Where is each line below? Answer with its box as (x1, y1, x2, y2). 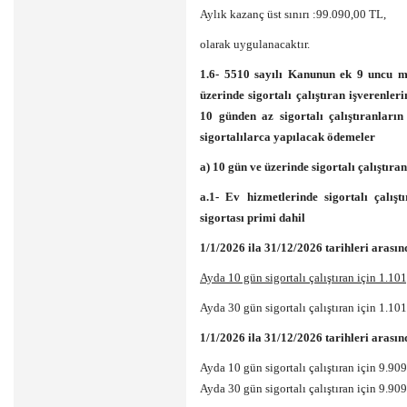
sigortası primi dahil (200, 211, 305, 224)
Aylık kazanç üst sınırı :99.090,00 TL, (200, 7, 386, 21)
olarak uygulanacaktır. (200, 37, 310, 51)
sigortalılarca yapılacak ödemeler (200, 130, 375, 144)
